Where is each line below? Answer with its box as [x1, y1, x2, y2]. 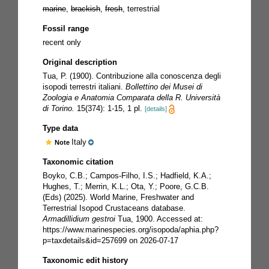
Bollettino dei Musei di [125, 82, 202, 91]
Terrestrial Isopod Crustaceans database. [43, 203, 186, 213]
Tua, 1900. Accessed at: [115, 214, 203, 223]
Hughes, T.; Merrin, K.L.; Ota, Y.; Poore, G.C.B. [43, 181, 209, 191]
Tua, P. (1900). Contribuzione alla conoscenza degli [43, 71, 221, 80]
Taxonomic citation [43, 157, 113, 166]
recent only [43, 37, 81, 47]
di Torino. [43, 103, 74, 113]
